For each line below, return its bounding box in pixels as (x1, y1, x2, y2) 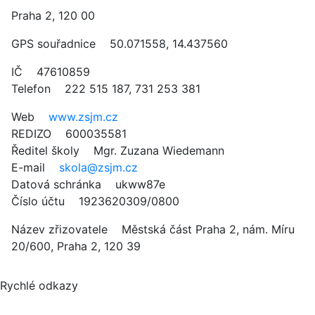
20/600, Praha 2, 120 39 (11, 239, 141, 253)
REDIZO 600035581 (11, 127, 127, 141)
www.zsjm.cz (49, 110, 118, 124)
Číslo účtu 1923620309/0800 (11, 194, 179, 208)
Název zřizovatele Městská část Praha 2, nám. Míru (11, 222, 295, 236)
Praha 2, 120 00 (11, 8, 95, 22)
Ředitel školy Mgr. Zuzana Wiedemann (11, 143, 224, 157)
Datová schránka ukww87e (11, 177, 165, 191)
